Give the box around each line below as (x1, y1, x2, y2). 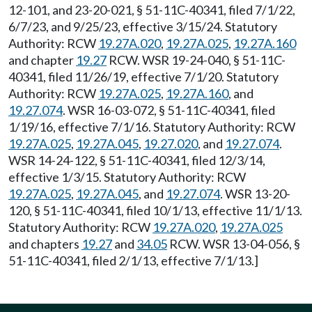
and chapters (8, 236, 81, 251)
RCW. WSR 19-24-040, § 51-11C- (107, 52, 286, 68)
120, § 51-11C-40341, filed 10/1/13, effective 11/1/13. (8, 203, 302, 218)
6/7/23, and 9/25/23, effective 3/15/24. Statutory (8, 19, 277, 34)
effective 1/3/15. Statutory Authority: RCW (8, 169, 246, 185)
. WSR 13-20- (220, 186, 290, 201)
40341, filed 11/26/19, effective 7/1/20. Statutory (8, 69, 279, 84)
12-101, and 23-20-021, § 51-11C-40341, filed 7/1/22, (8, 2, 295, 17)
